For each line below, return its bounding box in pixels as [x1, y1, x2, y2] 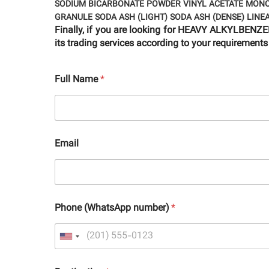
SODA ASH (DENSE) [170, 11, 244, 25]
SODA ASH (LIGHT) [95, 11, 168, 25]
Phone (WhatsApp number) [55, 201, 171, 217]
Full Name [55, 73, 100, 88]
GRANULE [55, 11, 92, 25]
